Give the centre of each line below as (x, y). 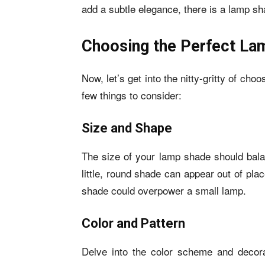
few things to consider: (132, 95)
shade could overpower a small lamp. (164, 190)
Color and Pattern (133, 223)
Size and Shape (127, 128)
